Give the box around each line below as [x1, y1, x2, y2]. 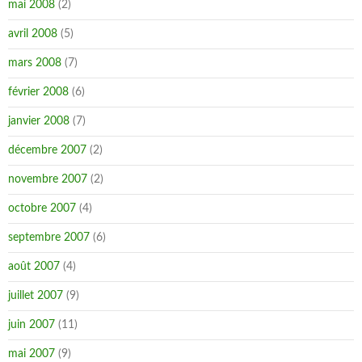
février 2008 [8, 86, 69, 98]
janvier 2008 [8, 116, 69, 127]
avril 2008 [8, 28, 57, 40]
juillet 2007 [8, 290, 63, 301]
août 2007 [8, 261, 60, 272]
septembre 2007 [8, 232, 90, 243]
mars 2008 [8, 57, 61, 69]
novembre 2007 [8, 174, 87, 185]
